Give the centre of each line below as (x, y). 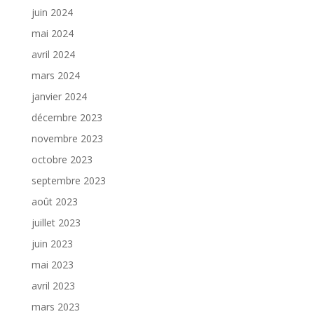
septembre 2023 (68, 180)
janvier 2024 (59, 96)
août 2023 (54, 201)
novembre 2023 (67, 138)
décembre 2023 (67, 117)
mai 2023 (52, 264)
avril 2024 (53, 54)
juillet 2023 (56, 222)
